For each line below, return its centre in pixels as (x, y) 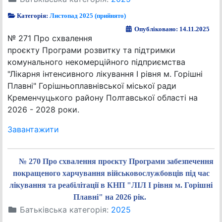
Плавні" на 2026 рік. (110, 197)
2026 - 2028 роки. (43, 110)
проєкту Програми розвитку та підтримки (91, 50)
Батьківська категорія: (64, 210)
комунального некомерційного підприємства (96, 62)
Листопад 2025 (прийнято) (88, 16)
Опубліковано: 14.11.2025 (172, 29)
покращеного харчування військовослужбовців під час (111, 173)
